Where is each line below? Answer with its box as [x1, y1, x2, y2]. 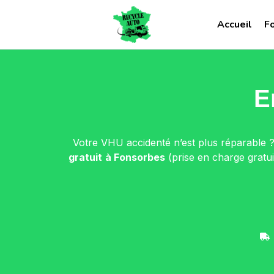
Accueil [217, 18, 252, 31]
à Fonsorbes [105, 151, 165, 163]
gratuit [68, 151, 102, 163]
